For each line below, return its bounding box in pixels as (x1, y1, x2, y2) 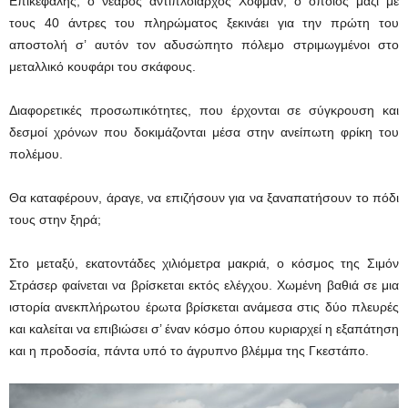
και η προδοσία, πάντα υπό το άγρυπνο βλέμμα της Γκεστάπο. (9, 342, 369, 358)
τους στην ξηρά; (9, 211, 101, 227)
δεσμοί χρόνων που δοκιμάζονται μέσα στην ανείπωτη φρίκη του (9, 124, 399, 139)
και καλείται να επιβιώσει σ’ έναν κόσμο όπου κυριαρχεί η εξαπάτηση (9, 321, 399, 336)
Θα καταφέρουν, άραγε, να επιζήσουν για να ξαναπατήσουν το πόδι (9, 189, 399, 205)
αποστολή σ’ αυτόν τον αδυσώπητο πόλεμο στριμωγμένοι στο (9, 36, 399, 52)
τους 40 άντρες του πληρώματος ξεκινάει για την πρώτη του (9, 15, 399, 30)
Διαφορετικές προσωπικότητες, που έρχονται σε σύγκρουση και (9, 102, 399, 117)
